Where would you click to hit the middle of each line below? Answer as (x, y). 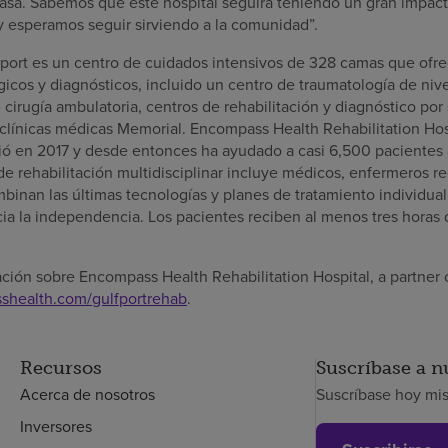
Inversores (55, 427)
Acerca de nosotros (87, 395)
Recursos (60, 368)
